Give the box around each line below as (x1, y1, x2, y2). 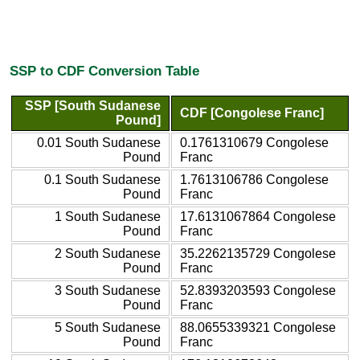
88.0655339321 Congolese (180, 320, 336, 334)
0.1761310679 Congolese (180, 135, 329, 149)
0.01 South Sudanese (37, 135, 161, 149)
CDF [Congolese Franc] (180, 105, 324, 120)
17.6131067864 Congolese (180, 209, 336, 223)
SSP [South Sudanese (25, 98, 161, 112)
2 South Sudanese (55, 246, 161, 260)
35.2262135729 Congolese (180, 246, 336, 260)
